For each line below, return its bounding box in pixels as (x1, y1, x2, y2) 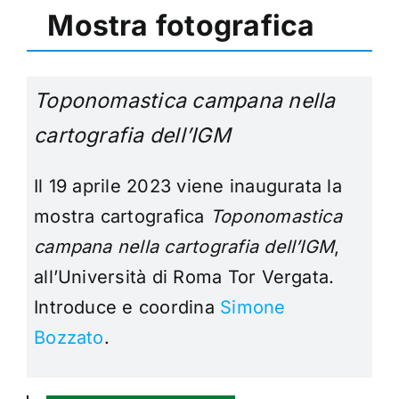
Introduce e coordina (34, 296, 221, 318)
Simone (220, 296, 286, 318)
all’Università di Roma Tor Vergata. (34, 265, 335, 288)
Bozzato (34, 326, 104, 348)
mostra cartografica (34, 205, 210, 227)
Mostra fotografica (47, 8, 315, 44)
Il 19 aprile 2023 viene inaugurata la (34, 175, 342, 197)
